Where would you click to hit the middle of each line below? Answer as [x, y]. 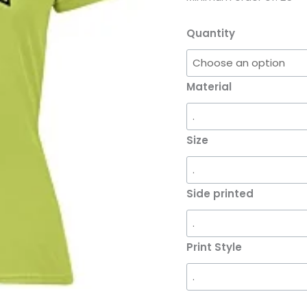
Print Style [214, 247]
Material [209, 87]
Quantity [211, 34]
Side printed [220, 194]
